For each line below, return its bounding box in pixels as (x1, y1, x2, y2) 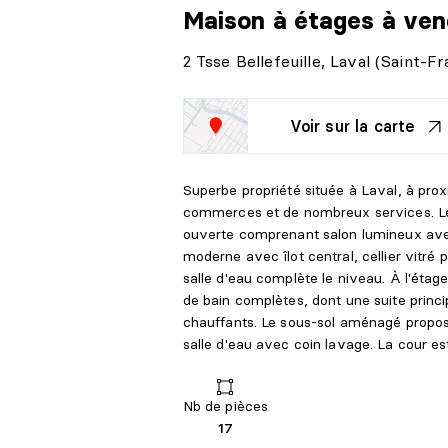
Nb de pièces (182, 397, 269, 416)
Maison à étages (182, 6, 382, 36)
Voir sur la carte (289, 116, 416, 137)
